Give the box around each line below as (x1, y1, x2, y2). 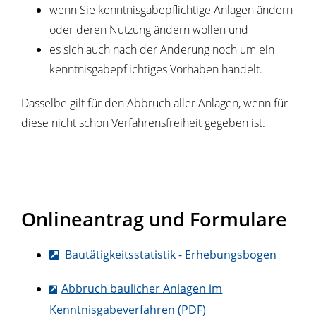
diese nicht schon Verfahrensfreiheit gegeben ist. (21, 115, 265, 130)
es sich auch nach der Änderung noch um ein (49, 42, 274, 57)
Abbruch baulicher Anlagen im (61, 280, 223, 296)
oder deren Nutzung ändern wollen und (49, 22, 248, 37)
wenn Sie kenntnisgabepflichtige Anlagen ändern (49, 2, 293, 18)
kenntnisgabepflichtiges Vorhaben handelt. (49, 61, 262, 77)
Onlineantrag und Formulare (21, 205, 287, 232)
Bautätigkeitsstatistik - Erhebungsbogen (65, 246, 276, 262)
